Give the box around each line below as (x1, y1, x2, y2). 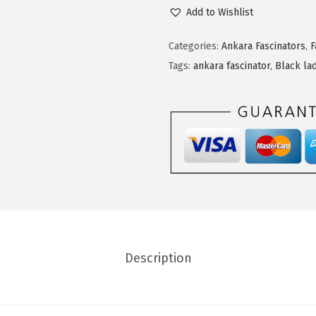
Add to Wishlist (186, 6, 253, 18)
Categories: (169, 39, 221, 52)
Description (124, 250, 192, 267)
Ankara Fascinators (221, 39, 305, 52)
